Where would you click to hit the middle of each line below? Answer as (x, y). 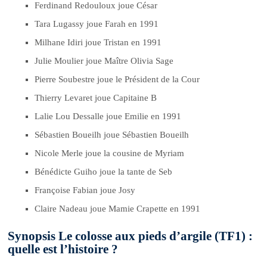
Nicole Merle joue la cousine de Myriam (110, 153)
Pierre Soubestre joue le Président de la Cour (117, 79)
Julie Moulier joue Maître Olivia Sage (104, 60)
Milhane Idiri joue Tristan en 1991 (98, 42)
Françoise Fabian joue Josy (85, 190)
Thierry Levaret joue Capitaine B (96, 97)
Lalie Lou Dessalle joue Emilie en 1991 (108, 116)
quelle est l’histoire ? (63, 249)
